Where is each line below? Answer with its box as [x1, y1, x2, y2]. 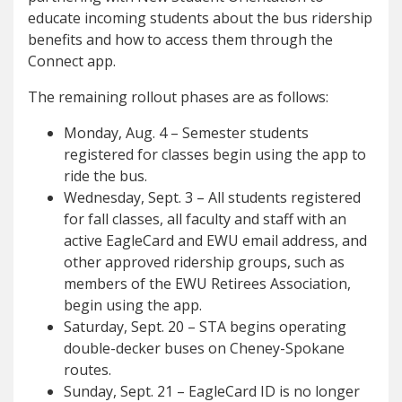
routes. [64, 359, 111, 380]
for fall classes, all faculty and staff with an [64, 208, 346, 229]
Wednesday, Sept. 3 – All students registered [64, 187, 361, 207]
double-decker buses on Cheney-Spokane [64, 337, 345, 358]
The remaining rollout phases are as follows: [28, 86, 328, 107]
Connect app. [28, 50, 116, 71]
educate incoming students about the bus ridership [28, 7, 372, 28]
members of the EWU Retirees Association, [64, 273, 351, 293]
